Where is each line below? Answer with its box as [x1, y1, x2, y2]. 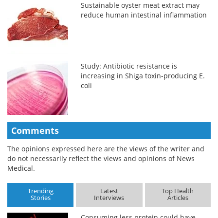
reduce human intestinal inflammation [81, 10, 207, 19]
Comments [11, 124, 59, 136]
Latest [100, 186, 118, 196]
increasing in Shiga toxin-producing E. [81, 71, 205, 80]
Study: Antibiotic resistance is [81, 61, 178, 71]
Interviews [94, 193, 125, 202]
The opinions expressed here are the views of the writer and [7, 144, 204, 153]
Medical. [7, 163, 35, 173]
